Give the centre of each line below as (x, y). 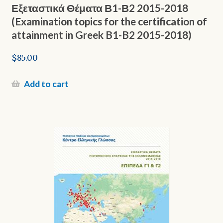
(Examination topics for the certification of (109, 21)
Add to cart (46, 84)
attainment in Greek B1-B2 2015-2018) (101, 35)
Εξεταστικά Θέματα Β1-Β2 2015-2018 (100, 8)
